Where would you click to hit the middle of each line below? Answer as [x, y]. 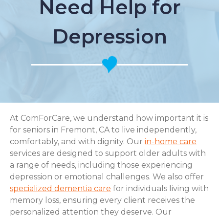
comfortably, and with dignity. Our [77, 142]
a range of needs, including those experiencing [101, 165]
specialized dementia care [60, 188]
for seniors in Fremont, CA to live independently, [103, 130]
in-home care [171, 142]
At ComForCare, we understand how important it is [109, 118]
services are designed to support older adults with [108, 153]
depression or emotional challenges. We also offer [107, 177]
